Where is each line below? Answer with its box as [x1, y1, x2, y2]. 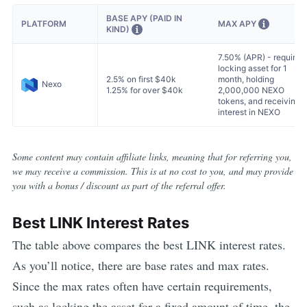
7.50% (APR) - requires [218, 51, 305, 62]
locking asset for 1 [218, 62, 288, 73]
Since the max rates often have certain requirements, [12, 278, 272, 295]
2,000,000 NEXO [218, 84, 285, 95]
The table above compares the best [12, 236, 186, 254]
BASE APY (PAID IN [106, 12, 182, 23]
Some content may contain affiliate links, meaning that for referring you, [12, 149, 292, 163]
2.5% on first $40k [106, 73, 176, 84]
